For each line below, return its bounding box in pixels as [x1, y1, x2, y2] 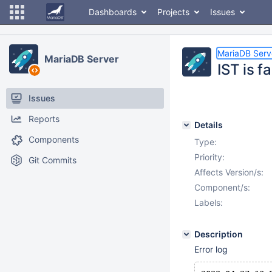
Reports [29, 114, 59, 124]
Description [194, 229, 243, 239]
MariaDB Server [44, 53, 119, 65]
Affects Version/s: [194, 167, 263, 177]
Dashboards [89, 7, 137, 17]
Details [194, 120, 223, 130]
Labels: [194, 197, 223, 208]
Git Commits [29, 155, 76, 165]
